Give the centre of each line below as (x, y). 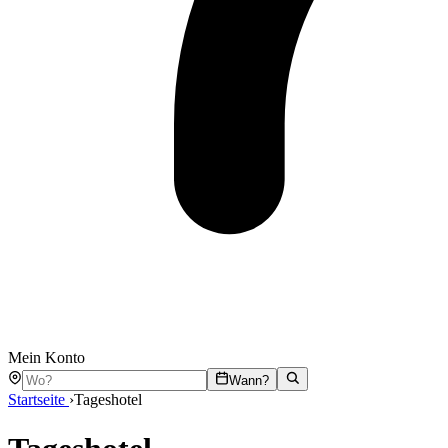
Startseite (38, 400)
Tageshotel (108, 400)
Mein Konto (46, 358)
